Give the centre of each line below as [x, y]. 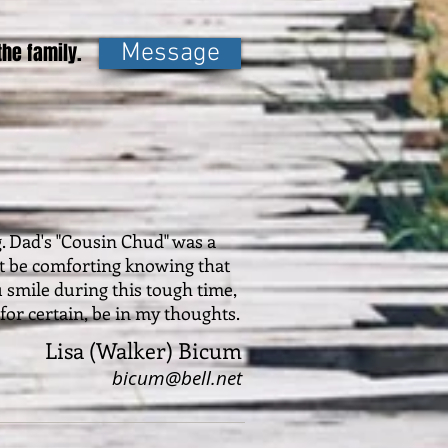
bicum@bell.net [177, 378]
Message [170, 53]
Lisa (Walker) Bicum [143, 349]
